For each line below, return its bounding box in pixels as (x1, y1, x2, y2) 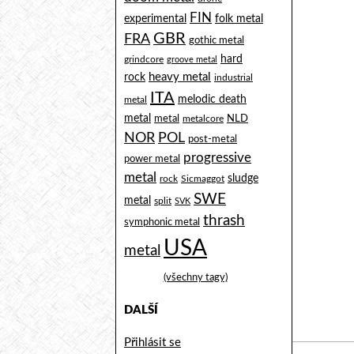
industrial (214, 73, 253, 83)
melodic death (178, 94, 247, 106)
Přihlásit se (124, 336, 181, 348)
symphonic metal (124, 217, 200, 228)
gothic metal (189, 36, 244, 46)
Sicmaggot (181, 175, 224, 184)
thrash (203, 213, 245, 229)
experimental (124, 13, 186, 25)
